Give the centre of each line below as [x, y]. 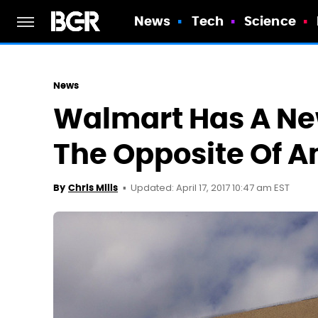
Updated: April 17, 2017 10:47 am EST [210, 188]
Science [270, 21]
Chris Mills [93, 188]
